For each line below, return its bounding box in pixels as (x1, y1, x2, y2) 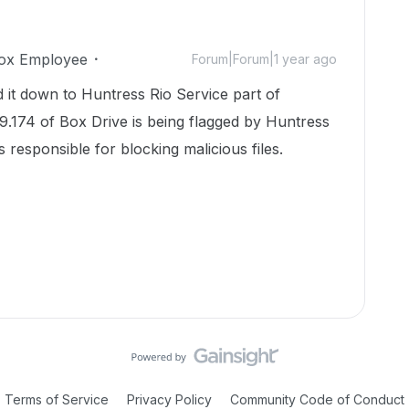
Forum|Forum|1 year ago (192, 51, 337, 67)
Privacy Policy (123, 392, 215, 407)
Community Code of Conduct (230, 392, 404, 407)
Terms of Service (5, 392, 109, 407)
